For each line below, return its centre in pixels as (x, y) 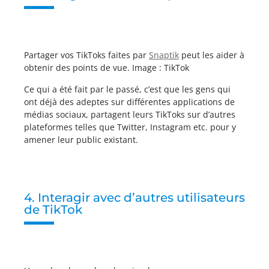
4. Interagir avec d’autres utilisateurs (134, 197)
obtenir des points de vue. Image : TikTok (107, 67)
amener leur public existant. (81, 139)
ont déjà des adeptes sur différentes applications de (129, 101)
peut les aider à (212, 55)
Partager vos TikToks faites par (86, 55)
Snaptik (164, 55)
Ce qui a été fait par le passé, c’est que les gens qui (127, 89)
